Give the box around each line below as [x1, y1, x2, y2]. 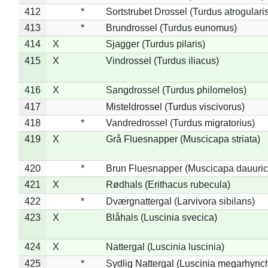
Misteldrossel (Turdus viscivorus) [105, 101, 245, 112]
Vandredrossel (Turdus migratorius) [105, 117, 255, 128]
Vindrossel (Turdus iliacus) [105, 55, 219, 66]
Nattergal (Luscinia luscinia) [105, 241, 224, 252]
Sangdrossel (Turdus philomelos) [105, 84, 246, 95]
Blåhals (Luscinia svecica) [105, 212, 217, 223]
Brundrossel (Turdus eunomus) [105, 22, 237, 33]
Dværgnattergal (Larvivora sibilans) [105, 196, 255, 206]
